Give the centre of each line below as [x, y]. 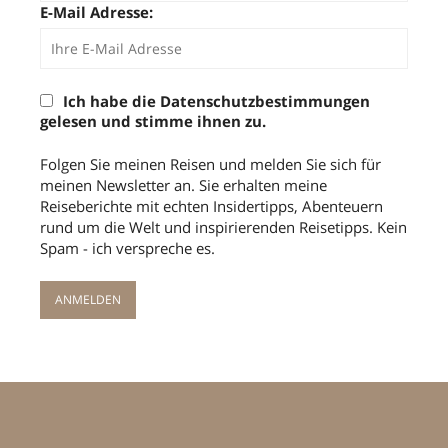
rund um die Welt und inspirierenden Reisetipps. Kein [223, 226]
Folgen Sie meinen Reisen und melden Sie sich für [210, 163]
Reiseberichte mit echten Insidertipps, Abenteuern [211, 205]
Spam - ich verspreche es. [127, 247]
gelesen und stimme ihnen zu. [153, 121]
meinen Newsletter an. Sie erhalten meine [183, 184]
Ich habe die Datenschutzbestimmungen [216, 101]
